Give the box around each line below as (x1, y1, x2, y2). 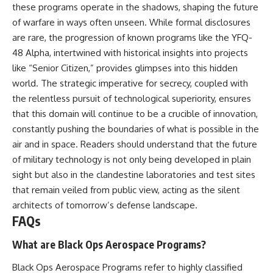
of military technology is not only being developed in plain (12, 154, 251, 166)
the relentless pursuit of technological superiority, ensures (12, 93, 251, 105)
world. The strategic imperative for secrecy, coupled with (12, 77, 248, 90)
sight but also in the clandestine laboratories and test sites (12, 169, 255, 181)
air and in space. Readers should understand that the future (12, 138, 257, 151)
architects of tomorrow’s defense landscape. (12, 199, 197, 211)
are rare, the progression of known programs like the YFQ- (12, 32, 252, 44)
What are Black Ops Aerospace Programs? (12, 237, 206, 251)
